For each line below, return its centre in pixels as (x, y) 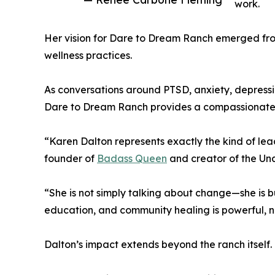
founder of (71, 159)
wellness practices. (88, 56)
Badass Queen (132, 159)
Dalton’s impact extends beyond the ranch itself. (158, 245)
